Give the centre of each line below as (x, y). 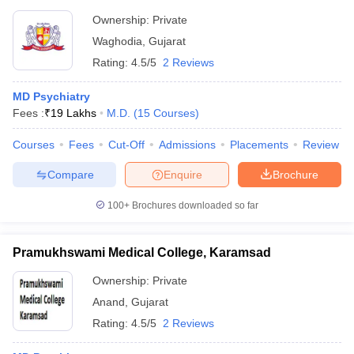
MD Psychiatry (51, 96)
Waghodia (117, 41)
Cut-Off (126, 145)
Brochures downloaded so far (194, 205)
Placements (259, 145)
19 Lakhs (73, 113)
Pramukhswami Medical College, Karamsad (142, 252)
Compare (70, 174)
